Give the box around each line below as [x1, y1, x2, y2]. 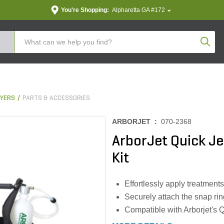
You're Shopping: [60, 6, 109, 13]
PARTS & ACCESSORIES [22, 94, 90, 102]
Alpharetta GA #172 [111, 6, 165, 13]
